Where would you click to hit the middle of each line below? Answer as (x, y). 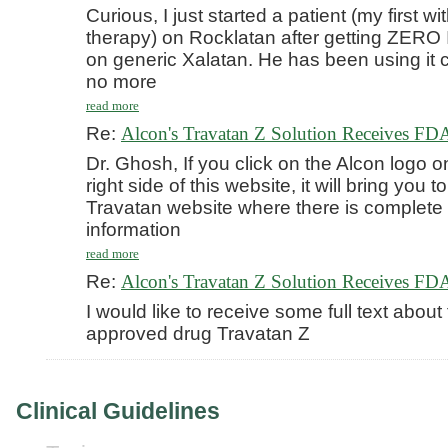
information (133, 229)
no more (121, 81)
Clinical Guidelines (118, 411)
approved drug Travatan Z (198, 333)
